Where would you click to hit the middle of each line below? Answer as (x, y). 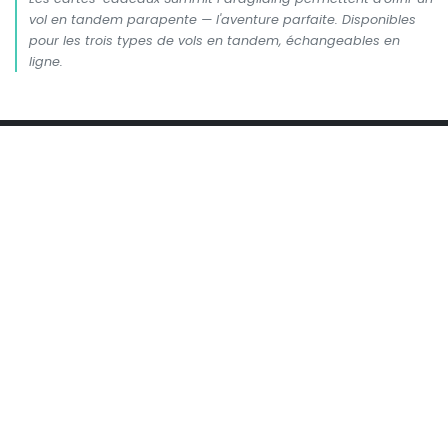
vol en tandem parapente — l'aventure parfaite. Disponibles (222, 20)
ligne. (46, 62)
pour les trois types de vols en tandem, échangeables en (214, 41)
